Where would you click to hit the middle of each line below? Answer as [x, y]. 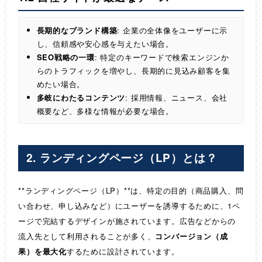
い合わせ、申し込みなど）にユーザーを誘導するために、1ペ [130, 205]
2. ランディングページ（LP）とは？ [122, 158]
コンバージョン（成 [192, 236]
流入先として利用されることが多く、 [87, 236]
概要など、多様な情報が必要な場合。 [105, 111]
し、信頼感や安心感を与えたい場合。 [105, 43]
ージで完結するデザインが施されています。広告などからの [127, 220]
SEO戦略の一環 [65, 57]
